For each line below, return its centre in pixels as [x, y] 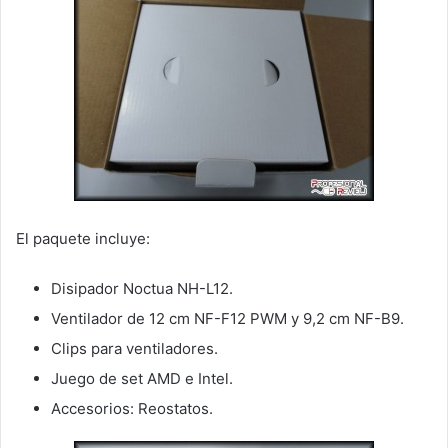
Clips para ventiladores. [134, 348]
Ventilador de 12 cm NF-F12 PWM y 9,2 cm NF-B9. [227, 318]
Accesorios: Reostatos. [132, 408]
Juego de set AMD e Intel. [142, 378]
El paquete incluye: [83, 238]
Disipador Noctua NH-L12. [142, 288]
